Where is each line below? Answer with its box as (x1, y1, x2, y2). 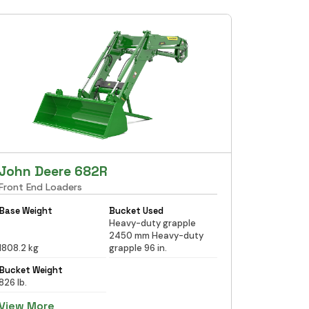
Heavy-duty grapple (109, 217, 197, 229)
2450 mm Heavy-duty (109, 229, 204, 241)
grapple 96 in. (109, 241, 168, 254)
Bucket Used (109, 204, 164, 217)
